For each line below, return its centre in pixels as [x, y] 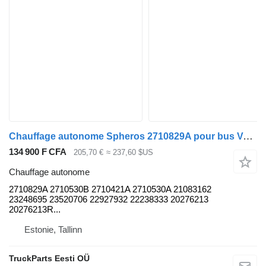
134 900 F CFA [38, 151]
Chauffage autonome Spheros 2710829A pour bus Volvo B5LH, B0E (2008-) [248, 136]
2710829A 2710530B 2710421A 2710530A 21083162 [110, 189]
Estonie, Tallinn [53, 230]
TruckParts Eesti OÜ [49, 259]
